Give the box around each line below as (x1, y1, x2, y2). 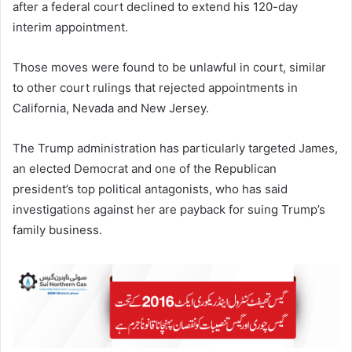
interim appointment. (13, 20, 128, 35)
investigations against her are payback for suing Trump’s (13, 202, 325, 218)
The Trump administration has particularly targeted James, (13, 141, 338, 156)
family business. (13, 222, 102, 238)
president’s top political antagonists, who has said (13, 181, 288, 197)
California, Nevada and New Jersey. (13, 101, 209, 116)
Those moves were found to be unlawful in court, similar (13, 60, 326, 75)
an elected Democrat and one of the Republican (13, 161, 277, 177)
